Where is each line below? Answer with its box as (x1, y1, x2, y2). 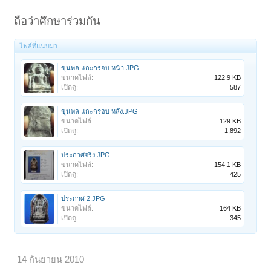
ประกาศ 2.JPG (61, 195, 106, 203)
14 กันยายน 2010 (17, 255, 85, 265)
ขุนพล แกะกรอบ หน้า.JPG (61, 64, 140, 72)
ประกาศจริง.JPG (61, 151, 111, 159)
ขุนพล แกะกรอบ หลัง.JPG (61, 108, 139, 116)
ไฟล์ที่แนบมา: (19, 42, 60, 50)
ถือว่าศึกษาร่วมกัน (14, 15, 101, 28)
